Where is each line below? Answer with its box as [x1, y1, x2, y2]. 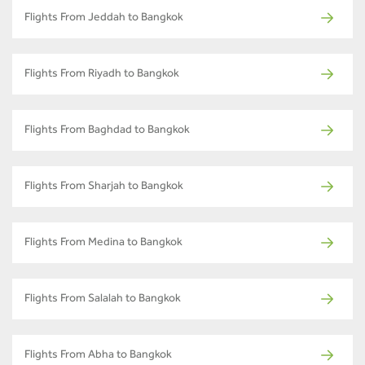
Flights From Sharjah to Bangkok [24, 182, 183, 194]
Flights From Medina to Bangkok [24, 238, 182, 250]
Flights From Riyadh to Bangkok [24, 69, 179, 81]
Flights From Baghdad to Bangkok [24, 125, 190, 138]
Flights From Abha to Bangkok [24, 350, 172, 363]
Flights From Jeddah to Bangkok [24, 13, 183, 25]
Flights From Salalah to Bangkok [24, 294, 181, 306]
